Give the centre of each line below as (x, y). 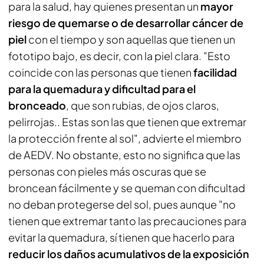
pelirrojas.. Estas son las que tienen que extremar (127, 121)
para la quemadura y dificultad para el (102, 88)
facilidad (215, 72)
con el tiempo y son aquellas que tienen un (131, 39)
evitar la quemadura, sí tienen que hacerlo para (121, 237)
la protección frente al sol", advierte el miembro (125, 138)
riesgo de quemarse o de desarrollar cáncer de (126, 22)
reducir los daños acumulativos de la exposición (129, 253)
